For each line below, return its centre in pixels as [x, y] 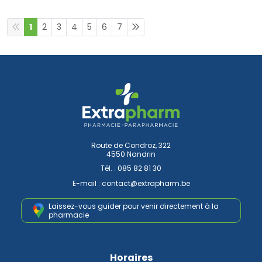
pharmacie [69, 215]
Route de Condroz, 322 [131, 146]
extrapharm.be [163, 184]
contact [116, 184]
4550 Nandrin [131, 154]
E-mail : [87, 184]
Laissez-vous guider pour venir [103, 206]
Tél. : [109, 168]
